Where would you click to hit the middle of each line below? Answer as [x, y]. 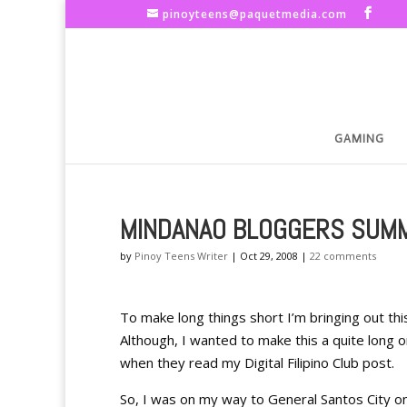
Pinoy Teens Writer [181, 256]
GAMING [359, 139]
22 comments [343, 256]
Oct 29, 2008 [269, 256]
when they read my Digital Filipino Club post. [257, 362]
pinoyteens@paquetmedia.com [255, 14]
